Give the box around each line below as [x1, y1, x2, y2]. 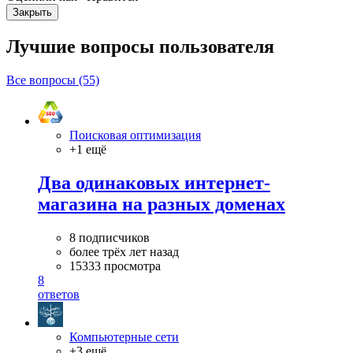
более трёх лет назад [69, 244, 179, 258]
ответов [38, 287, 80, 301]
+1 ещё [69, 143, 106, 157]
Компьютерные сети [69, 329, 179, 344]
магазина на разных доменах [38, 194, 285, 215]
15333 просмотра [69, 258, 161, 273]
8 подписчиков [69, 230, 150, 244]
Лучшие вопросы [6, 36, 159, 58]
